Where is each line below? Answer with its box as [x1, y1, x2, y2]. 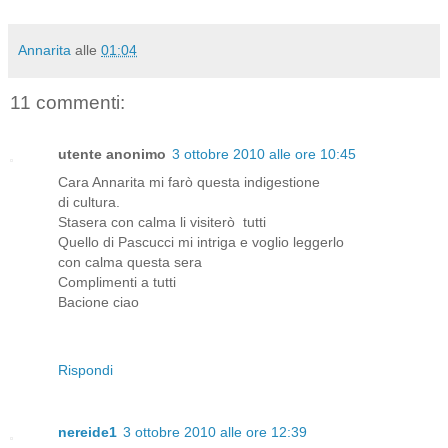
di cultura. [58, 194, 120, 211]
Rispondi [58, 362, 113, 379]
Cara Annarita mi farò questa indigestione [58, 174, 320, 191]
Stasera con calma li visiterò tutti [58, 214, 266, 231]
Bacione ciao [58, 294, 139, 311]
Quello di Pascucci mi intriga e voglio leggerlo [58, 234, 344, 251]
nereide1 [58, 424, 117, 441]
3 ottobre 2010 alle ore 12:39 [123, 424, 307, 441]
